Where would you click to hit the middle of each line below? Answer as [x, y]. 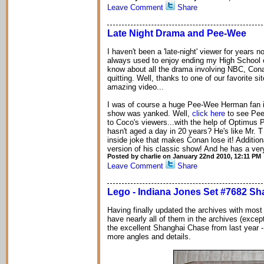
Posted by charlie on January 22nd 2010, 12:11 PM [184, 156]
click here [209, 113]
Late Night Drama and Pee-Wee [177, 33]
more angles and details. [149, 237]
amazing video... [136, 87]
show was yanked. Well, [150, 113]
